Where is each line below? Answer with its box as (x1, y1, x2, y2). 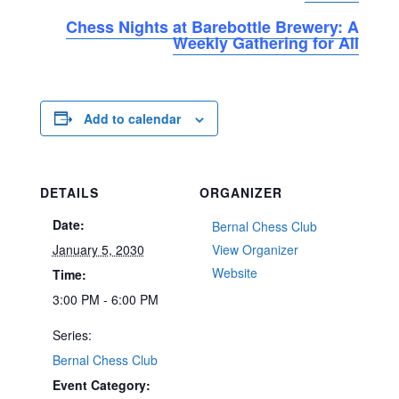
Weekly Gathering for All (173, 31, 360, 55)
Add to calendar (83, 109, 181, 127)
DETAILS (39, 183, 99, 201)
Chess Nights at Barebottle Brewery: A (66, 15, 360, 39)
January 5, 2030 (52, 240, 144, 258)
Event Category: (52, 375, 151, 394)
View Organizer (212, 240, 298, 258)
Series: (52, 325, 92, 344)
